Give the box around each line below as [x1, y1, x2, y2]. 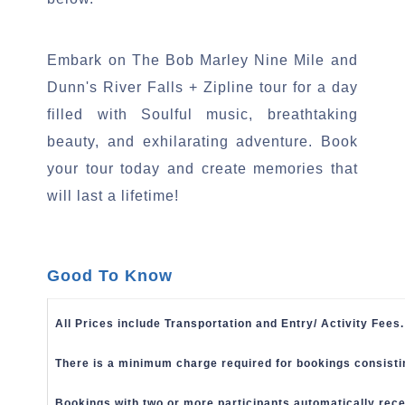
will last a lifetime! [47, 188, 180, 203]
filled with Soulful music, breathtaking [47, 107, 358, 122]
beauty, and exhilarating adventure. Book [47, 134, 358, 149]
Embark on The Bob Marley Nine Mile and [47, 52, 358, 68]
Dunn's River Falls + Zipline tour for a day [47, 80, 358, 95]
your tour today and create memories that [47, 161, 358, 176]
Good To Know [47, 267, 174, 285]
